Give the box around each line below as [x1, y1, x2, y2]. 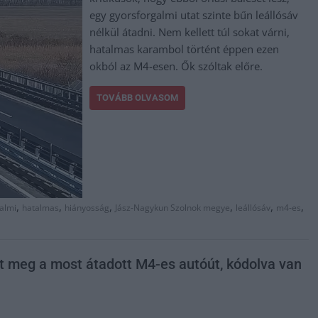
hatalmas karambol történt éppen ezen [89, 42, 280, 56]
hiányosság [65, 202, 109, 214]
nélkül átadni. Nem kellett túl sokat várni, [89, 25, 290, 39]
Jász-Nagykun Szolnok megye [115, 202, 230, 214]
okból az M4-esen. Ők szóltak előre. [89, 59, 263, 73]
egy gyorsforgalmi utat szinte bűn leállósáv [89, 8, 299, 22]
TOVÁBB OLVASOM [97, 92, 179, 103]
